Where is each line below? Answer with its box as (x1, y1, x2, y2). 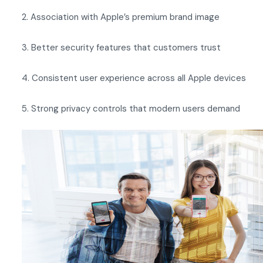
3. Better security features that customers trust (22, 42, 221, 53)
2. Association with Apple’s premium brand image (22, 11, 220, 23)
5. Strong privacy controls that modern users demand (22, 103, 240, 114)
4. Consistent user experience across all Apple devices (22, 72, 246, 84)
